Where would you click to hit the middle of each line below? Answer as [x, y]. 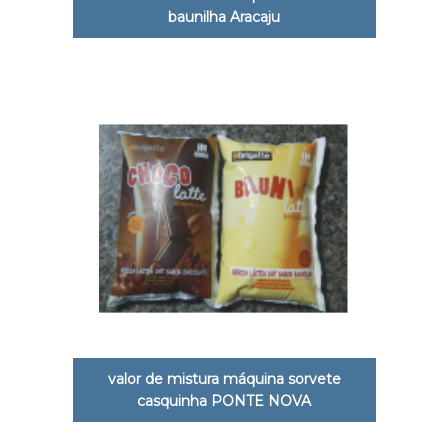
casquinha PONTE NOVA [224, 400]
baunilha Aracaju [224, 16]
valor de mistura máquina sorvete [224, 378]
